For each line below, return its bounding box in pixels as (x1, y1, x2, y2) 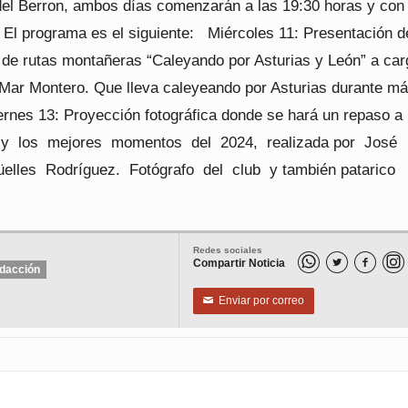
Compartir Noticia (193, 257, 285, 270)
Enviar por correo (213, 294, 304, 307)
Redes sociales (193, 245, 262, 255)
